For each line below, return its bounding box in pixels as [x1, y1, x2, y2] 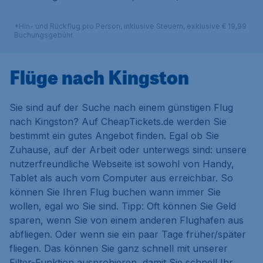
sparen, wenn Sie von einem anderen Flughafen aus [9, 214, 244, 226]
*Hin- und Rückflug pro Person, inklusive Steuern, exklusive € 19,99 [14, 21, 247, 31]
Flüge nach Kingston [9, 63, 189, 90]
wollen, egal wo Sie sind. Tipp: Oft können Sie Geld [9, 200, 236, 212]
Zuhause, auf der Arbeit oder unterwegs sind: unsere [9, 143, 247, 156]
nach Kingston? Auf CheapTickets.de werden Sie [9, 115, 227, 127]
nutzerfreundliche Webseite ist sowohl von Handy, [9, 157, 234, 170]
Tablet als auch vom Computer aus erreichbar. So [9, 171, 233, 184]
